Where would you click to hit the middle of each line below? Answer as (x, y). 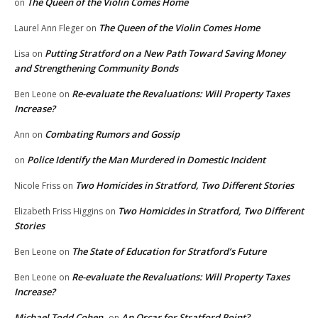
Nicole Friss (37, 186)
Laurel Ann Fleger (49, 28)
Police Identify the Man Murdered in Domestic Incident (147, 160)
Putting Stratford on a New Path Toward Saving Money (165, 54)
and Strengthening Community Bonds (97, 68)
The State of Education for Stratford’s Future (169, 252)
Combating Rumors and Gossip (112, 135)
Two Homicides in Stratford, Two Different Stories (185, 186)
